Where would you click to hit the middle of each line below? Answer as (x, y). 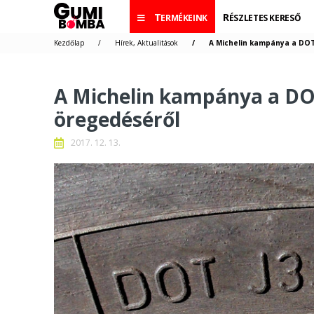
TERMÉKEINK (184, 18)
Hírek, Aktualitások (146, 43)
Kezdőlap (69, 43)
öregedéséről (117, 119)
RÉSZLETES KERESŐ (265, 18)
